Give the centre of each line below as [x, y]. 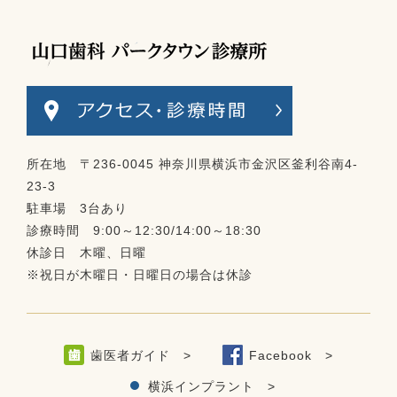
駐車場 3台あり [77, 209]
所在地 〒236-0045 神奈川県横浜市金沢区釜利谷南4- [192, 164]
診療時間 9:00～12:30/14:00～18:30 [144, 231]
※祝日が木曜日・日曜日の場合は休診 [140, 275]
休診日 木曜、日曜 [86, 253]
